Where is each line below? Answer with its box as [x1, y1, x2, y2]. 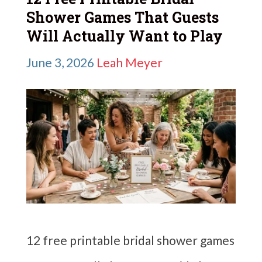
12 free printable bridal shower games [26, 233, 235, 248]
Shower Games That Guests [26, 7, 219, 27]
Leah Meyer [96, 55, 163, 70]
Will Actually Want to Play [26, 26, 223, 46]
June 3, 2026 [26, 55, 94, 70]
